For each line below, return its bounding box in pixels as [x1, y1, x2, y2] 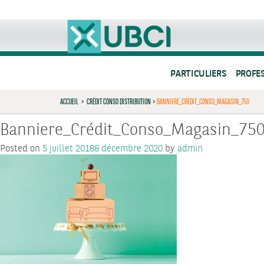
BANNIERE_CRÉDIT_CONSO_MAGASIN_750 [157, 96, 249, 107]
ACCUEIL [60, 96, 78, 107]
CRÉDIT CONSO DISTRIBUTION [87, 96, 151, 107]
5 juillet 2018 [42, 141, 94, 156]
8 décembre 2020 [94, 141, 163, 156]
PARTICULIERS [170, 67, 227, 81]
